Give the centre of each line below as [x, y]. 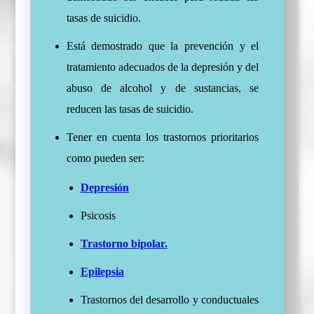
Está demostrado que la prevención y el [163, 46]
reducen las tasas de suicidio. [130, 109]
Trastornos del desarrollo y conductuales [170, 300]
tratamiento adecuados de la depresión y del [163, 67]
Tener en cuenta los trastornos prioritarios [163, 137]
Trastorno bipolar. [124, 244]
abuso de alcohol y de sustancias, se [163, 88]
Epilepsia [102, 272]
